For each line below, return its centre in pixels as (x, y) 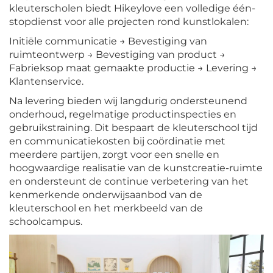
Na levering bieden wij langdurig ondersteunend (128, 101)
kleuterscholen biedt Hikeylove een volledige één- (132, 9)
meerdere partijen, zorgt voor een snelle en (114, 155)
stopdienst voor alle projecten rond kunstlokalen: (129, 22)
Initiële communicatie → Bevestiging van (108, 41)
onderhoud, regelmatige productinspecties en (123, 115)
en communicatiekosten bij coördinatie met (117, 141)
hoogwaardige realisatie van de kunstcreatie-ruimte (136, 168)
